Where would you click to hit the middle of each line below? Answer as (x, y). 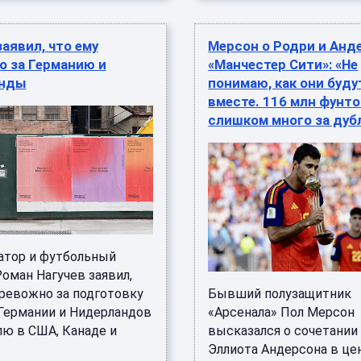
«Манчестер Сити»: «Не (283, 64)
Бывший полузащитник (280, 294)
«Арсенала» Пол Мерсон (282, 312)
